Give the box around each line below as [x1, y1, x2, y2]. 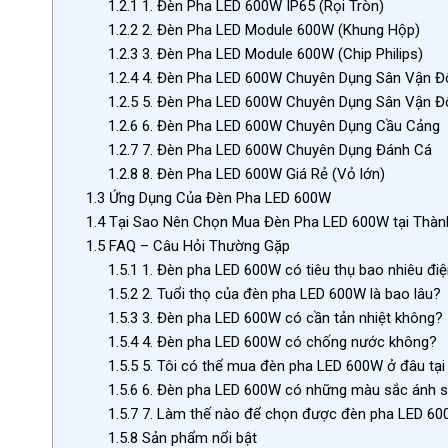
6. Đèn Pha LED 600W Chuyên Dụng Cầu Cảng [138, 117, 441, 136]
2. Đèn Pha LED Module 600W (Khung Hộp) [138, 21, 421, 40]
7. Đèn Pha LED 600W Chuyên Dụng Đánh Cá [138, 141, 433, 160]
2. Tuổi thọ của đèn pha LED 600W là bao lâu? [138, 285, 442, 304]
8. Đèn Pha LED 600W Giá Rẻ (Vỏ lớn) [138, 165, 386, 184]
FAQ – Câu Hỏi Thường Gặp [104, 237, 290, 256]
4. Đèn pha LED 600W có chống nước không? [138, 333, 438, 352]
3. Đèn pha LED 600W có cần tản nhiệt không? [138, 309, 444, 328]
